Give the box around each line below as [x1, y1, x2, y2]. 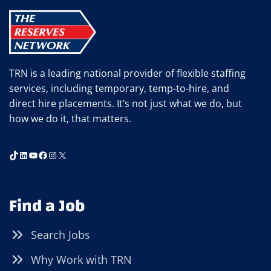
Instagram [47, 148, 94, 162]
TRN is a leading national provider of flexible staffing [9, 67, 246, 80]
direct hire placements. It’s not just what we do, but [9, 97, 242, 110]
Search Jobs [31, 227, 90, 242]
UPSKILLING [73, 16, 131, 28]
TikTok [8, 148, 38, 162]
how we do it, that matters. [9, 112, 131, 125]
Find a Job [9, 191, 85, 221]
